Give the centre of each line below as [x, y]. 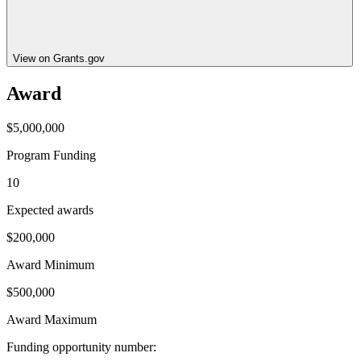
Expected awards [50, 210]
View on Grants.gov [59, 58]
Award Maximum [52, 319]
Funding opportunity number [80, 346]
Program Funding [51, 155]
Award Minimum [50, 264]
